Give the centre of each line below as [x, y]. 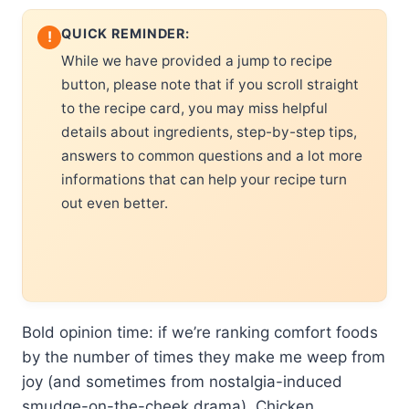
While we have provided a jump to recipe [197, 60]
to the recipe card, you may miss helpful [194, 108]
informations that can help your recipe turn [204, 179]
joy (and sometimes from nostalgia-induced [182, 381]
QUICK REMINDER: [126, 33]
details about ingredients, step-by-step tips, [209, 131]
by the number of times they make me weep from [204, 357]
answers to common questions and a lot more [212, 155]
